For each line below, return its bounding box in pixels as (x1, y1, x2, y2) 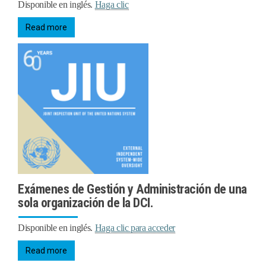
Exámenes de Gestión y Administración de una (18, 181, 247, 197)
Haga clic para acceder (94, 222, 175, 233)
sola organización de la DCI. (18, 195, 153, 210)
